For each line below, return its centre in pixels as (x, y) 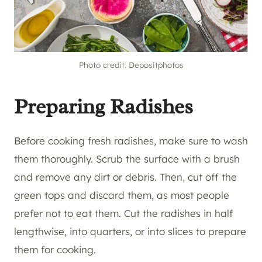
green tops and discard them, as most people (122, 195)
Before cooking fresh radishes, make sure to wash (131, 141)
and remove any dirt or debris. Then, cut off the (125, 177)
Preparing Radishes (104, 107)
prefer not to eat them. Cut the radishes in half (123, 213)
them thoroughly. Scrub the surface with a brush (127, 159)
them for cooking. (55, 250)
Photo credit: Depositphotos (131, 65)
